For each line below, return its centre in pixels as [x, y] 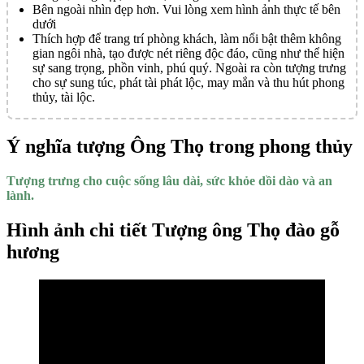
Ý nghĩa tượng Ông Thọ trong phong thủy [180, 146]
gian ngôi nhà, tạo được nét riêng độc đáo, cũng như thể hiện [188, 53]
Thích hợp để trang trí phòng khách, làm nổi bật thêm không [187, 38]
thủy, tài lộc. [64, 97]
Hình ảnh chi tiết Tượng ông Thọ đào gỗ [173, 230]
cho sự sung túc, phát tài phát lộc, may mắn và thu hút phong [188, 82]
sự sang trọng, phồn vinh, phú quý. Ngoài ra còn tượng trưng [189, 67]
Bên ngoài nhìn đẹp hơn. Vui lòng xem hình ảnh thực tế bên [186, 9]
